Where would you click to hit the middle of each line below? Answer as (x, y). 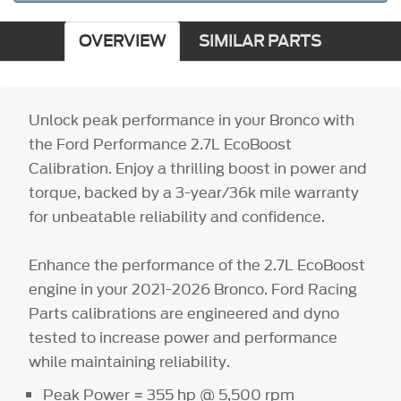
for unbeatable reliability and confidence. (177, 216)
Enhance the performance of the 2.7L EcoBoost (197, 264)
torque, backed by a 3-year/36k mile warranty (194, 192)
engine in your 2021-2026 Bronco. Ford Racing (193, 289)
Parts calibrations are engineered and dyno (184, 313)
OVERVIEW (122, 41)
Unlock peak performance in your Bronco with (192, 119)
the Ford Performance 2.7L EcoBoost (161, 144)
